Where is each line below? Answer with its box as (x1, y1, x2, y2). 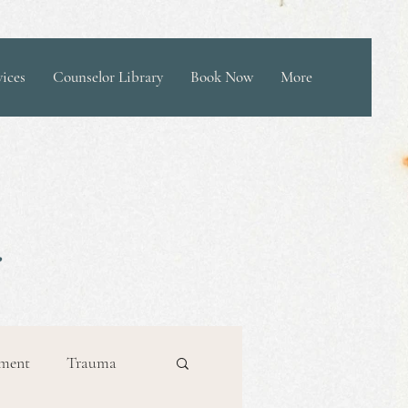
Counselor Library (53, 67, 163, 87)
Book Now (190, 67, 253, 87)
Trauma (66, 352, 117, 372)
